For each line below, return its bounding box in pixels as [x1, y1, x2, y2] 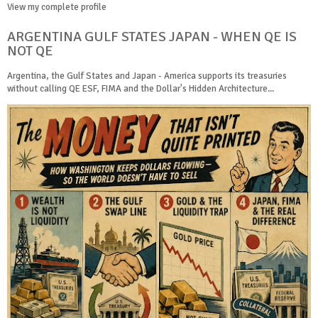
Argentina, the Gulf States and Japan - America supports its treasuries [7, 70, 287, 82]
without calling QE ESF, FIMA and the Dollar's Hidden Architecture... [7, 82, 274, 94]
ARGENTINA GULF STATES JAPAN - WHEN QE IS [7, 27, 297, 45]
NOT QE [7, 41, 53, 60]
